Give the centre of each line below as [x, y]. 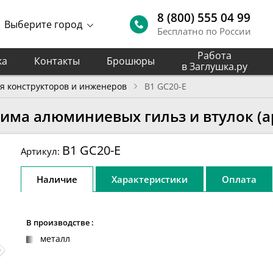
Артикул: [41, 151]
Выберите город [44, 24]
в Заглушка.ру [214, 66]
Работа [214, 55]
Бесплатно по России [204, 31]
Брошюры [131, 61]
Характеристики [150, 179]
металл [55, 239]
